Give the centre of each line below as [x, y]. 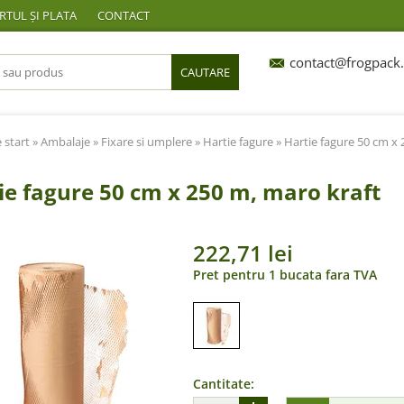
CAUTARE [205, 72]
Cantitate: [224, 383]
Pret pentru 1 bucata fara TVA [285, 274]
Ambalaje [65, 141]
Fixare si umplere [147, 141]
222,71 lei [243, 252]
